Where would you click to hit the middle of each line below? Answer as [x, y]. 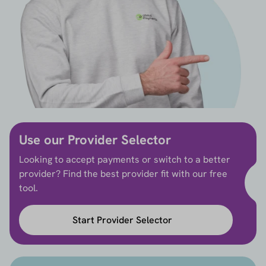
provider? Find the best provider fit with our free [123, 174]
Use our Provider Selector [95, 140]
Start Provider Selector [122, 220]
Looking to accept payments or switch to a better [125, 160]
